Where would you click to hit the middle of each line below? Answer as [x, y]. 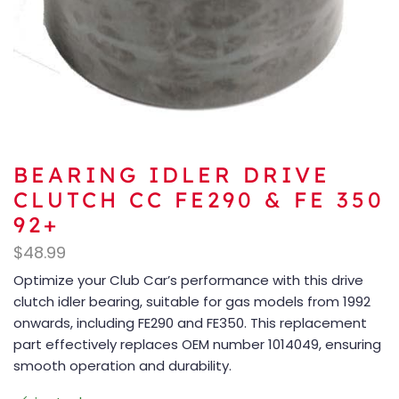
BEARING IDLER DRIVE [172, 175]
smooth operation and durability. [122, 366]
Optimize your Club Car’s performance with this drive [188, 281]
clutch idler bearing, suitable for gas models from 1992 [192, 302]
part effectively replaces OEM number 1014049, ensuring [197, 345]
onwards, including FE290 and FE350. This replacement [190, 323]
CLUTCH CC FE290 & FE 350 [199, 200]
